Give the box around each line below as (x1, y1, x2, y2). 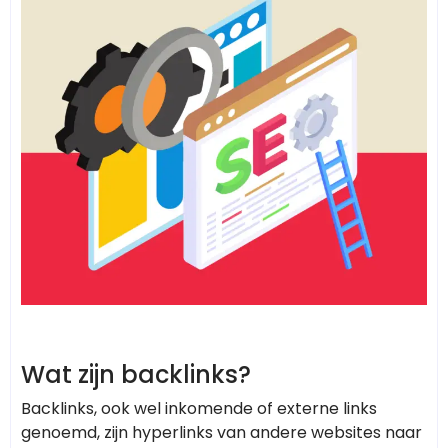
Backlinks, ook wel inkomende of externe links (21, 397, 377, 421)
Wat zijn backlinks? (21, 358, 251, 392)
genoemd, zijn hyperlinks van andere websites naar (21, 421, 422, 445)
